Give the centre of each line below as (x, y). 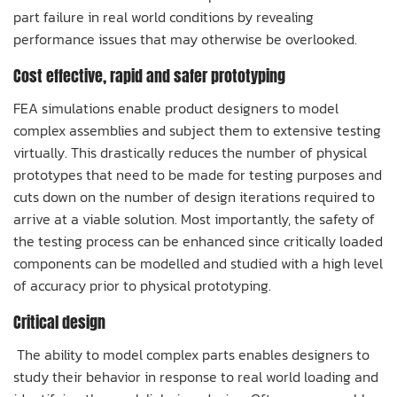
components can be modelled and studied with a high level (198, 263)
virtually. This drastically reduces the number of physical (190, 152)
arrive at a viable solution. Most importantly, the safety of (194, 218)
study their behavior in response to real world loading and (196, 376)
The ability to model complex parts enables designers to (191, 354)
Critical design (59, 322)
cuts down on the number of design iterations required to (194, 196)
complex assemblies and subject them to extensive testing (197, 130)
